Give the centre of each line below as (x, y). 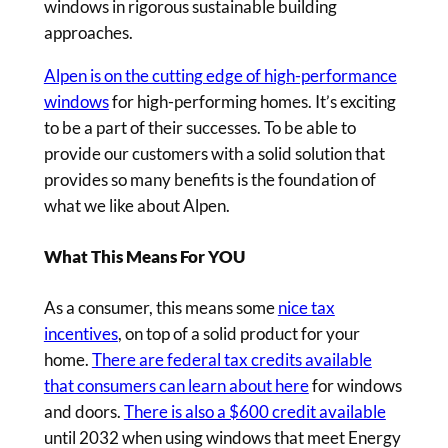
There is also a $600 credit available (254, 411)
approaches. (89, 32)
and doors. (83, 411)
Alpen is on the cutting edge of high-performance (220, 75)
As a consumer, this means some (160, 307)
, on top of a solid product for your (238, 333)
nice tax (306, 307)
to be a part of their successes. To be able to (199, 127)
